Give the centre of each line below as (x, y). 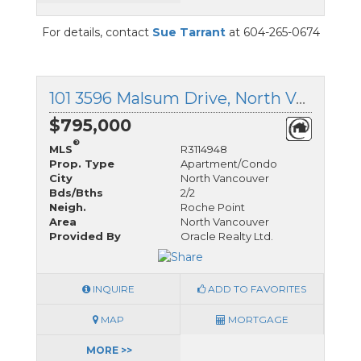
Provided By (85, 237)
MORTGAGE (257, 319)
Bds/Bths (76, 193)
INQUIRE (112, 288)
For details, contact (97, 33)
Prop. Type (82, 164)
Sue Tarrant (189, 33)
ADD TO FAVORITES (256, 288)
